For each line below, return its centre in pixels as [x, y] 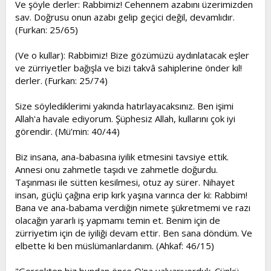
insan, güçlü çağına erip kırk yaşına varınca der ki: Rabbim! [131, 195]
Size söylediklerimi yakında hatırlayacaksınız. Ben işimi [124, 106]
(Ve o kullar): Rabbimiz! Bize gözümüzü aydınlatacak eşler [132, 55]
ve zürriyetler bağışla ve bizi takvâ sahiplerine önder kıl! [129, 68]
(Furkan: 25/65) [47, 30]
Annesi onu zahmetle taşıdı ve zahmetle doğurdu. [116, 169]
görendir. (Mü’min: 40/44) [67, 131]
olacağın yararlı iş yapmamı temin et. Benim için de [118, 220]
